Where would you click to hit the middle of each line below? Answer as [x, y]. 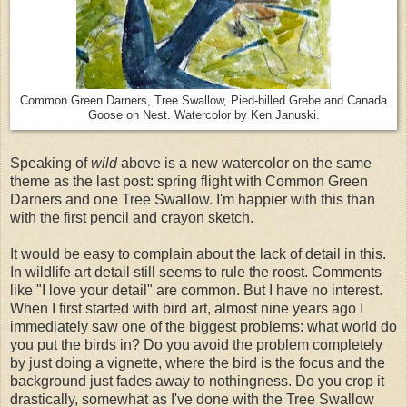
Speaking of [50, 164]
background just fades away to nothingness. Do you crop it [197, 382]
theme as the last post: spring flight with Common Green [189, 182]
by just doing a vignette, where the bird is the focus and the [198, 363]
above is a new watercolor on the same [246, 164]
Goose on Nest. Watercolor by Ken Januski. [203, 115]
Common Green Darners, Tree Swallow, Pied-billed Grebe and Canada [203, 100]
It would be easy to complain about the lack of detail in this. [198, 254]
